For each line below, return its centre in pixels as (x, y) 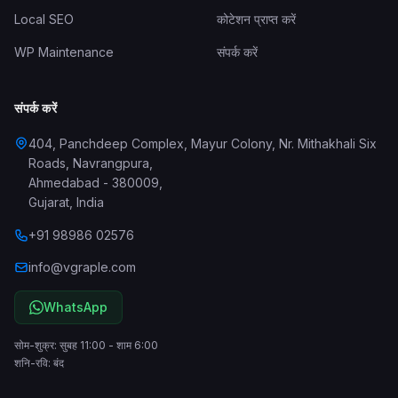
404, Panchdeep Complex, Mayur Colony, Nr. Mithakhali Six (203, 143)
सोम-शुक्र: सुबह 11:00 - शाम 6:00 (86, 345)
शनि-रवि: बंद (39, 363)
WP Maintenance (64, 52)
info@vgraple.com (82, 267)
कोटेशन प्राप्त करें (256, 19)
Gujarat (49, 202)
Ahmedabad (64, 183)
